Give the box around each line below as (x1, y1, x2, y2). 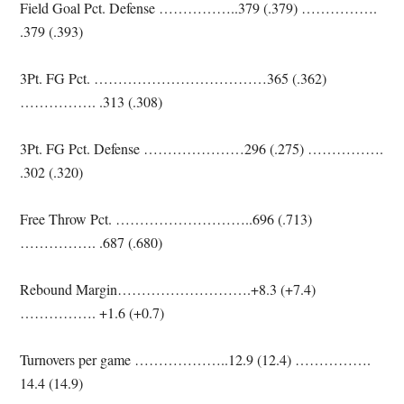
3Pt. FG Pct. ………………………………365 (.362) (20, 69, 327, 87)
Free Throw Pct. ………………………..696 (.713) (20, 209, 313, 228)
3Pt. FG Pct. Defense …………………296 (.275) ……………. (20, 139, 384, 158)
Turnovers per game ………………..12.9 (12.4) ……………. (20, 350, 372, 369)
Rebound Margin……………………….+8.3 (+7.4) (20, 280, 317, 298)
